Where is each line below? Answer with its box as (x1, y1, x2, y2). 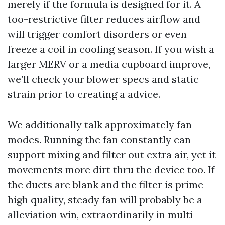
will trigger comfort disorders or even (8, 28, 187, 40)
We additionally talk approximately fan (8, 118, 192, 131)
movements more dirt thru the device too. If (8, 163, 215, 176)
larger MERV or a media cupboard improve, (8, 58, 210, 70)
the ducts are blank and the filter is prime (8, 178, 203, 191)
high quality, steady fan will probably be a (8, 193, 202, 206)
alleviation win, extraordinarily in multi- (8, 208, 197, 221)
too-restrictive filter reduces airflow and (8, 13, 200, 25)
